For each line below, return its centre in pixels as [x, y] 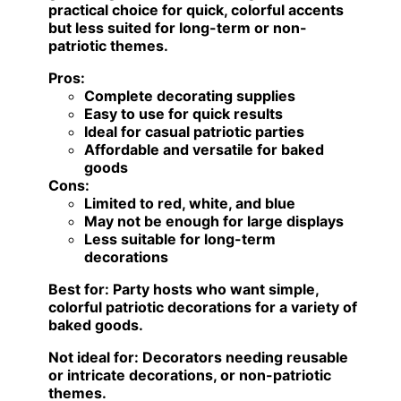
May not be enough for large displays [214, 222]
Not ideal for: [94, 358]
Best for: [79, 290]
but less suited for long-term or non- [178, 28]
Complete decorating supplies [190, 96]
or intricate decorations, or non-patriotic [190, 375]
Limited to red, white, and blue [190, 204]
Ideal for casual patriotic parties [194, 132]
